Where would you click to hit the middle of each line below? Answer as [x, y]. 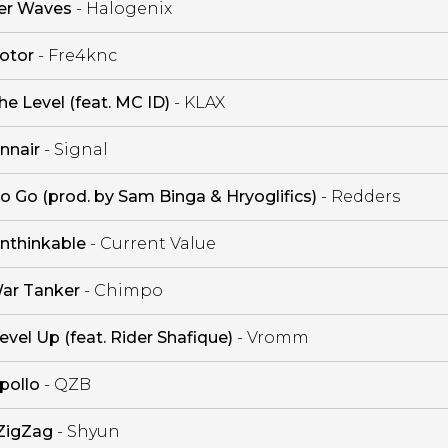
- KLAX [197, 102]
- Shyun [86, 431]
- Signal [73, 149]
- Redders [358, 196]
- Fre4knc [75, 55]
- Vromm [270, 337]
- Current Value [150, 243]
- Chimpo [121, 290]
